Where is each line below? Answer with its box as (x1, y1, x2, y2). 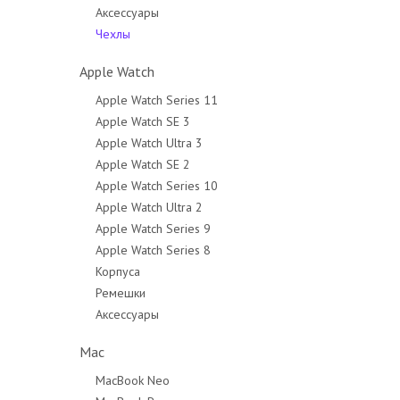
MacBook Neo (96, 372, 170, 388)
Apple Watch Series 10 (96, 178, 218, 194)
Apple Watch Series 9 (96, 221, 211, 237)
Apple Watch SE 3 (96, 113, 190, 129)
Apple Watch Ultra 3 (96, 135, 203, 151)
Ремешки (96, 285, 146, 301)
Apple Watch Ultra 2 (96, 199, 203, 215)
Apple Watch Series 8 (96, 242, 211, 258)
